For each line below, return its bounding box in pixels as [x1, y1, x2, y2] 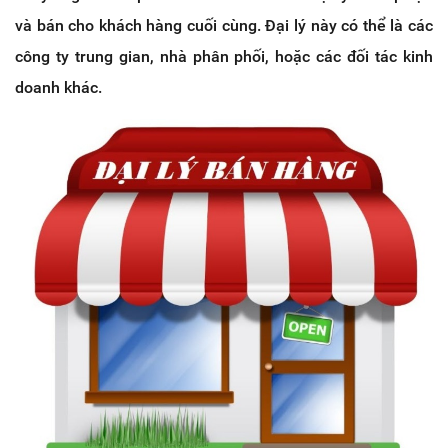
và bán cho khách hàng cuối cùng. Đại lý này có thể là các [15, 15, 433, 35]
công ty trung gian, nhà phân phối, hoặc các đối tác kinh [15, 46, 433, 66]
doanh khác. [15, 77, 102, 97]
